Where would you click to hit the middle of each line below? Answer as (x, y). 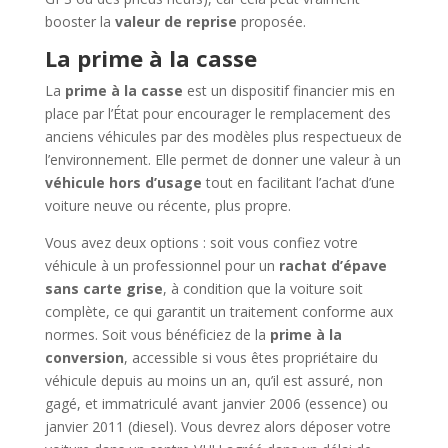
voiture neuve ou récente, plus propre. (167, 205)
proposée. (271, 21)
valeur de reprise (175, 21)
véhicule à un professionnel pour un (161, 265)
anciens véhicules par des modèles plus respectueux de (223, 136)
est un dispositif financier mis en (288, 90)
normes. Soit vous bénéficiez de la (157, 334)
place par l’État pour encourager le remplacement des (217, 113)
